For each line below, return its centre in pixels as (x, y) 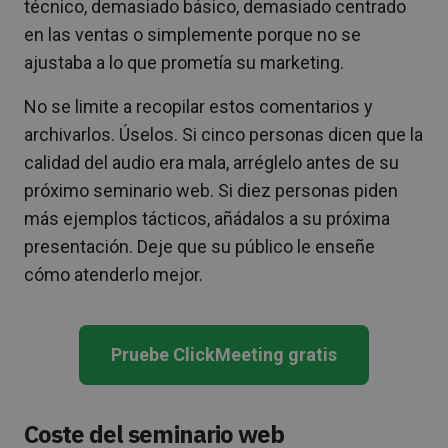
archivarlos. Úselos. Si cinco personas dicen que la (223, 134)
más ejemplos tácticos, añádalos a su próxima (207, 218)
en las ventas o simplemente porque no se (192, 34)
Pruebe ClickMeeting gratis (224, 354)
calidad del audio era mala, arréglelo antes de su (211, 162)
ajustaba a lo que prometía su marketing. (184, 62)
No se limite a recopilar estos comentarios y (198, 106)
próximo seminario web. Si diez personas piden (211, 190)
